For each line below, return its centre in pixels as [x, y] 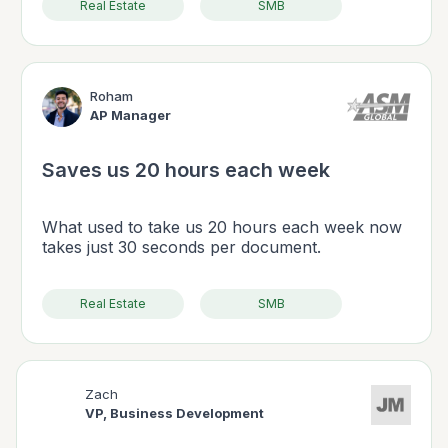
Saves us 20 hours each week [186, 170]
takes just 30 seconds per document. [181, 247]
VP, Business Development [174, 413]
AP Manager [130, 115]
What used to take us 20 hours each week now [222, 227]
